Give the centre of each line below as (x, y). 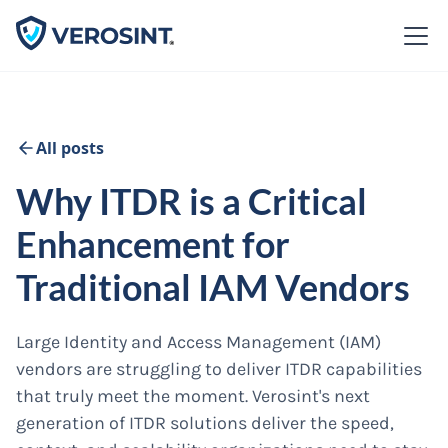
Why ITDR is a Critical (191, 201)
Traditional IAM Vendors (213, 287)
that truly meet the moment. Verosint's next (193, 396)
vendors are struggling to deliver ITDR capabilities (219, 369)
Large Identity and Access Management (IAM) (198, 342)
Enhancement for (153, 244)
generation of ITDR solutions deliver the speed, (205, 423)
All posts (70, 148)
